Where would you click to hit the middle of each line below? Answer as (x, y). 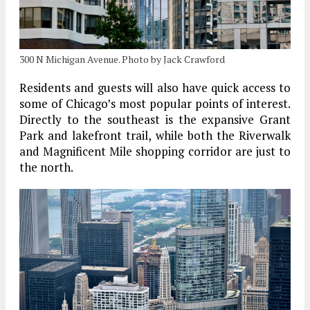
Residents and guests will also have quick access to (155, 88)
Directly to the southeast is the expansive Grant (155, 120)
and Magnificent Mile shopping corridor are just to (155, 152)
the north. (46, 167)
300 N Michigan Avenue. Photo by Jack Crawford (122, 60)
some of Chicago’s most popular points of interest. (155, 104)
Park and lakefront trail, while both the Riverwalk (155, 136)
